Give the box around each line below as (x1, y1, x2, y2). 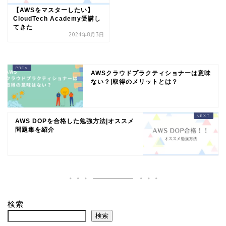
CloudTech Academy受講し (13, 15, 101, 22)
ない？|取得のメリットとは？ (91, 78, 178, 85)
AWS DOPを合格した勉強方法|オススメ (15, 117, 134, 125)
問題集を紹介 (15, 126, 54, 133)
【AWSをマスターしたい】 (13, 6, 94, 14)
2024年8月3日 (69, 31, 105, 38)
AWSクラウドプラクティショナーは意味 (91, 69, 211, 77)
